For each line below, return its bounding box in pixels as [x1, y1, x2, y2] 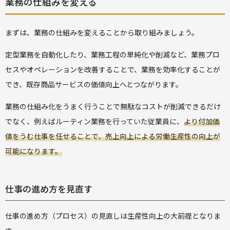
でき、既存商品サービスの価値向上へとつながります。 [5, 79, 183, 89]
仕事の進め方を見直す [5, 182, 92, 195]
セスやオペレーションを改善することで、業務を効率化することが [5, 64, 220, 74]
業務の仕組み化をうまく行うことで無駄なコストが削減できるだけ [5, 101, 221, 111]
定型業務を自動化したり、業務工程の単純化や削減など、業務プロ [5, 49, 220, 60]
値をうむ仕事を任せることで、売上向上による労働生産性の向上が [5, 130, 220, 141]
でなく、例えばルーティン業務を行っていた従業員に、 [5, 116, 184, 126]
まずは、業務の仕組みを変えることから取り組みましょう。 [5, 27, 199, 37]
